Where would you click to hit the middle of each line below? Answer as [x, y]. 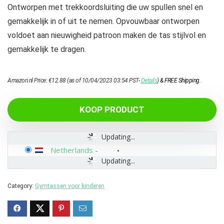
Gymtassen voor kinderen [70, 186]
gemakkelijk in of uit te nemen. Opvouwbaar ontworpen [103, 21]
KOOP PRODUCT [112, 109]
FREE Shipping [182, 80]
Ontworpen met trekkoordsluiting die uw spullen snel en [105, 7]
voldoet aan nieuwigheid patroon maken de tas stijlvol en [107, 35]
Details [149, 80]
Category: [21, 186]
